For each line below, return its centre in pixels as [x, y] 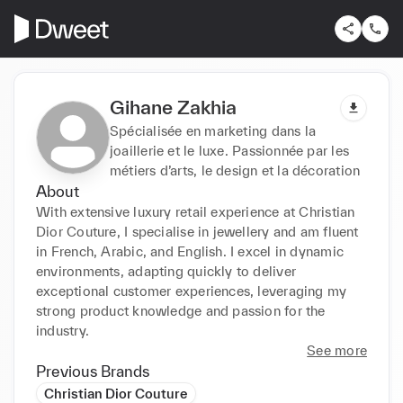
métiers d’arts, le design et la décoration [235, 170]
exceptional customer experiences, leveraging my [192, 291]
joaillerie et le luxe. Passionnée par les [230, 150]
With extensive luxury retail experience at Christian [196, 211]
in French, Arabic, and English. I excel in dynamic [190, 251]
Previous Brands [93, 371]
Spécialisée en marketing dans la [213, 130]
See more [337, 350]
